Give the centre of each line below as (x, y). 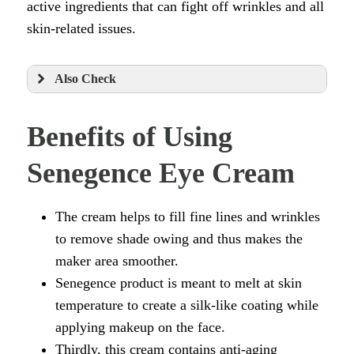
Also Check (85, 79)
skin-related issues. (89, 28)
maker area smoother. (117, 260)
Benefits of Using (130, 136)
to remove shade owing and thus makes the (179, 238)
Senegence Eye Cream (161, 173)
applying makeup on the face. (140, 327)
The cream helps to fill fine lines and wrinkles (188, 216)
